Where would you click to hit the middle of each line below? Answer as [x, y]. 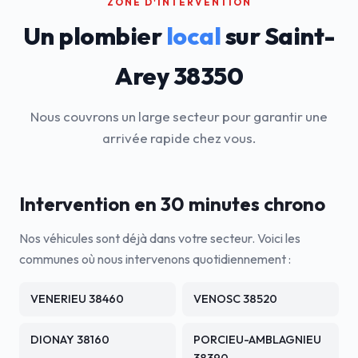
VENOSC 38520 [235, 299]
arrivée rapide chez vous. [179, 138]
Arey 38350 [179, 76]
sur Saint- [278, 36]
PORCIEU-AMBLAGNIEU [257, 340]
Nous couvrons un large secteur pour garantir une [179, 116]
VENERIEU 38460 [77, 299]
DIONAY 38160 [70, 340]
